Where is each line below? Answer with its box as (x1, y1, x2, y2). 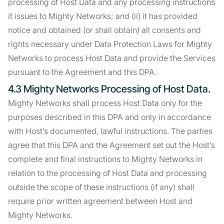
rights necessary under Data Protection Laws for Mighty (8, 39, 212, 49)
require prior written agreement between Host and (8, 196, 192, 206)
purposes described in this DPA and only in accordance (8, 112, 211, 122)
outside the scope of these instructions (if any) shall (8, 182, 194, 192)
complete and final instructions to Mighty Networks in (8, 154, 202, 164)
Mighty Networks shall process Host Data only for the (8, 98, 202, 108)
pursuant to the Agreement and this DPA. (8, 67, 156, 77)
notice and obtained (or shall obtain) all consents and (8, 25, 201, 35)
